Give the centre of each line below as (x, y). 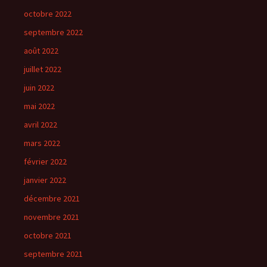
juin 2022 (39, 88)
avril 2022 (41, 125)
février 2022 (45, 162)
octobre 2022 (48, 14)
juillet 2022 (43, 69)
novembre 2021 (52, 217)
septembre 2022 (53, 32)
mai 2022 (39, 106)
